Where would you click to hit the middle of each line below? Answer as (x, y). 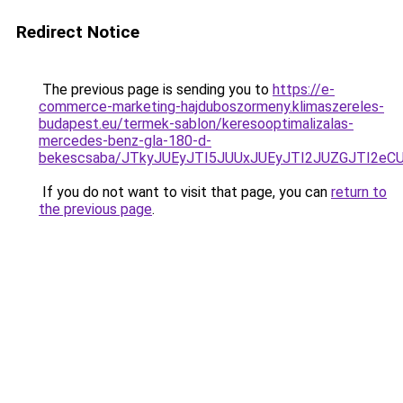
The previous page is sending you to (156, 90)
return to (359, 192)
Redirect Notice (78, 32)
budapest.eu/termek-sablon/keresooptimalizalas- (196, 124)
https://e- (304, 90)
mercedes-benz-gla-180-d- (125, 141)
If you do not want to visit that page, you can (185, 192)
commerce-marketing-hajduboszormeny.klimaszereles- (211, 107)
